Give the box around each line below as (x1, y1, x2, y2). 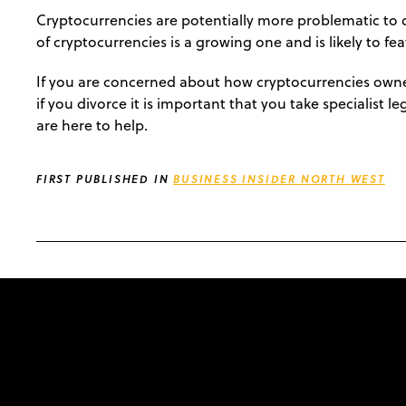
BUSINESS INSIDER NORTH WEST (173, 170, 385, 187)
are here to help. (36, 114, 148, 135)
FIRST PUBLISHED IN (36, 170, 174, 187)
